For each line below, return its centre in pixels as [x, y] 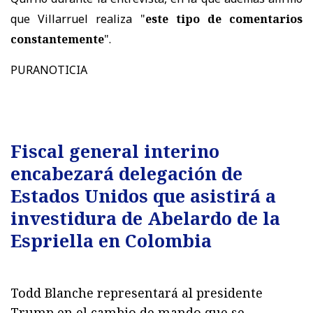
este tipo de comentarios [224, 19]
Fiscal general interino [115, 151]
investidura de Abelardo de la [145, 218]
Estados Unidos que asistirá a [143, 195]
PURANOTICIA [49, 70]
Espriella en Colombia [111, 240]
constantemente [57, 39]
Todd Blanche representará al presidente [137, 292]
